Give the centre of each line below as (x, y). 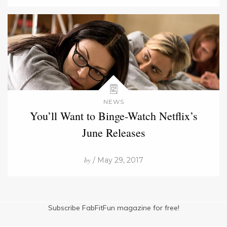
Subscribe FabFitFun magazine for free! (113, 207)
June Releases (113, 132)
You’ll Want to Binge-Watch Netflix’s (113, 116)
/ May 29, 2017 (117, 160)
